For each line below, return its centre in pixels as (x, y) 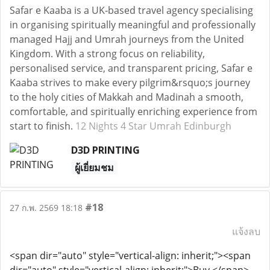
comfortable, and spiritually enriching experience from (133, 111)
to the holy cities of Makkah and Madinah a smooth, (127, 97)
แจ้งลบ (246, 231)
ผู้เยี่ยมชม (94, 168)
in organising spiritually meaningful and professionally (133, 25)
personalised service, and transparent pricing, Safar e (131, 68)
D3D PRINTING (105, 150)
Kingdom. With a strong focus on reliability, (107, 54)
